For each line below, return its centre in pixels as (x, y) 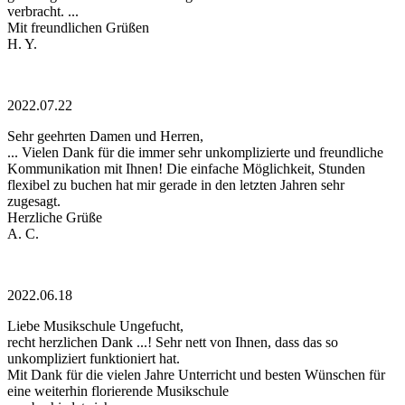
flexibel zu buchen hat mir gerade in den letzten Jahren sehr (176, 185)
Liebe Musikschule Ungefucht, (95, 326)
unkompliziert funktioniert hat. (94, 359)
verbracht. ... (43, 12)
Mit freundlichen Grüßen (78, 28)
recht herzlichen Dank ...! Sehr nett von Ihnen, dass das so (173, 343)
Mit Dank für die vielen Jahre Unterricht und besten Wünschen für (196, 375)
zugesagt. (34, 202)
